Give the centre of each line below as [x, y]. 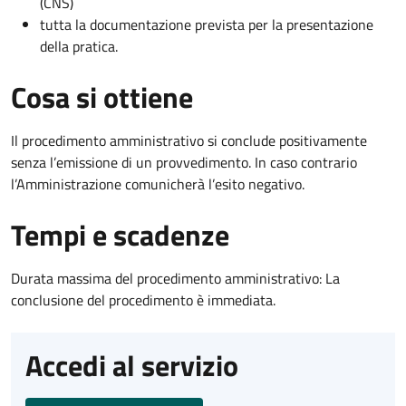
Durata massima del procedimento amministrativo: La [175, 278]
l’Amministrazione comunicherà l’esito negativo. [158, 184]
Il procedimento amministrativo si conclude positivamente [189, 140]
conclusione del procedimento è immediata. [143, 300]
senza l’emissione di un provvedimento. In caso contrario [184, 162]
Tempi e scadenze [120, 234]
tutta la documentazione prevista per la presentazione [207, 24]
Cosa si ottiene [102, 97]
